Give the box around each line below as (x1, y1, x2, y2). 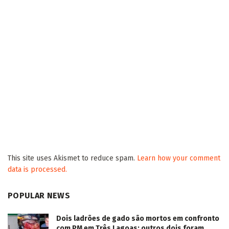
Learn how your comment (137, 154, 220, 163)
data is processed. (8, 165, 67, 174)
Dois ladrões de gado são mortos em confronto (56, 214, 219, 223)
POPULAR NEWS (8, 190, 70, 200)
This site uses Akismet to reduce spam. (8, 154, 137, 163)
